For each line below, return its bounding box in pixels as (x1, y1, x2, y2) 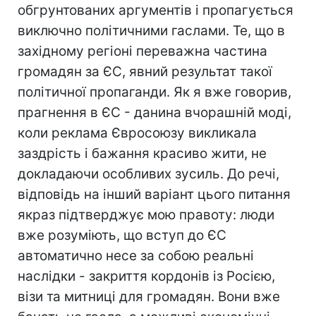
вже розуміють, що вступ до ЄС (18, 227, 226, 243)
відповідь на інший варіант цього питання (18, 186, 291, 202)
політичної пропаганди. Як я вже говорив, (18, 84, 291, 100)
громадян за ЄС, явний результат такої (18, 63, 272, 80)
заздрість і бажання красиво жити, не (18, 145, 267, 162)
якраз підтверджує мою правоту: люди (18, 207, 274, 223)
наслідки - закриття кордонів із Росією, (18, 268, 275, 284)
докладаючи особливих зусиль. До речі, (18, 166, 279, 182)
